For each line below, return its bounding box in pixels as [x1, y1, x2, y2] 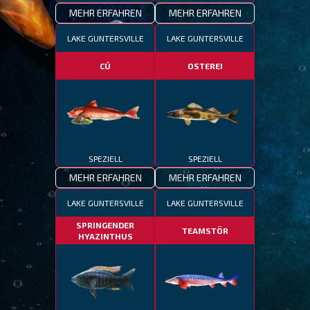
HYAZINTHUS [77, 231, 133, 241]
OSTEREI [187, 61, 223, 71]
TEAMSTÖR [181, 226, 228, 235]
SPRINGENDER [76, 220, 134, 230]
